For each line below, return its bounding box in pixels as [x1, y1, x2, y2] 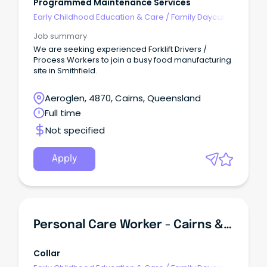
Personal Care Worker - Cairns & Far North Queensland [223, 219, 232, 232]
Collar [33, 247, 60, 260]
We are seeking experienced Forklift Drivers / [33, 43, 207, 55]
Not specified [45, 123, 105, 136]
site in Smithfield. [33, 64, 97, 76]
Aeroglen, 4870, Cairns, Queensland [45, 91, 201, 104]
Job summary [33, 30, 87, 42]
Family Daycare [171, 11, 231, 23]
